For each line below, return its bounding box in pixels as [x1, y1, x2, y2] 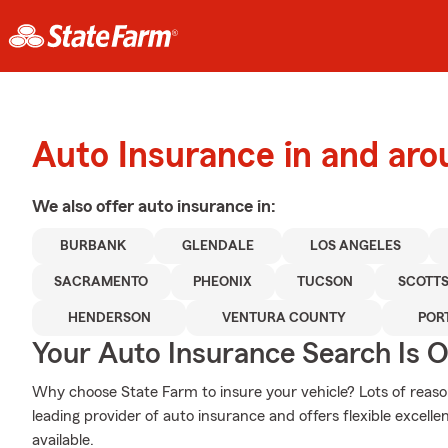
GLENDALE [182, 239, 254, 253]
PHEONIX [193, 275, 253, 289]
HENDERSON [67, 311, 151, 325]
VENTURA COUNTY [222, 311, 347, 325]
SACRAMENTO [54, 275, 149, 289]
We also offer [32, 197, 138, 215]
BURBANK [60, 239, 126, 253]
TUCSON [297, 275, 354, 289]
